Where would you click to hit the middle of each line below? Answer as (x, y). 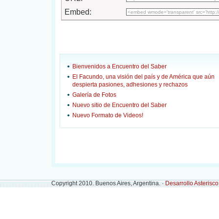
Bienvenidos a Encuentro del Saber (120, 66)
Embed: (78, 12)
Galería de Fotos (94, 95)
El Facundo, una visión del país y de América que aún (143, 77)
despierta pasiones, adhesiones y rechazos (130, 85)
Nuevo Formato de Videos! (108, 115)
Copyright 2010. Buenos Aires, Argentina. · (108, 183)
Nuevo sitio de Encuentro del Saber (120, 105)
